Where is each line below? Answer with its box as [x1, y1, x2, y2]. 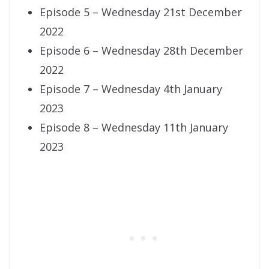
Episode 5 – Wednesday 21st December [40, 5, 242, 20]
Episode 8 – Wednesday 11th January [40, 120, 228, 135]
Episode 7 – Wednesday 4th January [40, 82, 222, 97]
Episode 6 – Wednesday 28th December [40, 43, 243, 58]
